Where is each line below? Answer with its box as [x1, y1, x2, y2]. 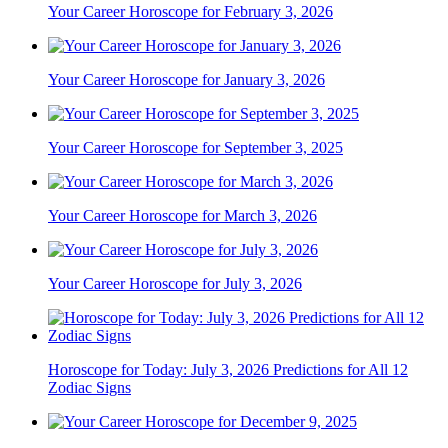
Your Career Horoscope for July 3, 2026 [48, 274, 302, 292]
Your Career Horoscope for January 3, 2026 [48, 70, 325, 88]
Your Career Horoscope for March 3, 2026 [48, 206, 317, 224]
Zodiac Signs [48, 378, 131, 396]
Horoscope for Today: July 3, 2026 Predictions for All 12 [48, 360, 408, 378]
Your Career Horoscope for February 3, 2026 [48, 2, 333, 20]
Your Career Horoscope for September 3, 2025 [48, 138, 343, 156]
